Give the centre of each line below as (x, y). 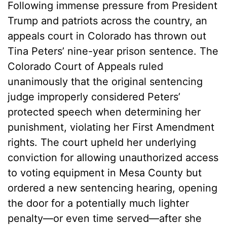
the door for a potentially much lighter (98, 203)
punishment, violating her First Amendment (111, 127)
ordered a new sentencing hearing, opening (112, 188)
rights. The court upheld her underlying (102, 143)
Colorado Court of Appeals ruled (85, 67)
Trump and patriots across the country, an (107, 21)
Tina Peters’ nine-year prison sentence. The (113, 51)
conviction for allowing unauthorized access (113, 158)
